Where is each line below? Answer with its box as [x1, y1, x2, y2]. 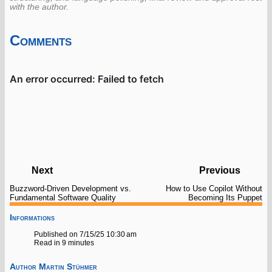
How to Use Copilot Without [166, 184, 262, 194]
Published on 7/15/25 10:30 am [34, 230, 137, 239]
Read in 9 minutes [34, 239, 94, 248]
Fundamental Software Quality [10, 193, 116, 203]
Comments [10, 32, 72, 49]
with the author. [10, 2, 69, 12]
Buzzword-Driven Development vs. [10, 184, 131, 194]
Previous [199, 165, 240, 176]
